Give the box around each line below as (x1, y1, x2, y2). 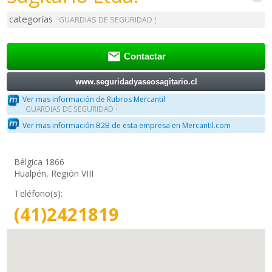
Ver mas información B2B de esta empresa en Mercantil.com (22, 120, 231, 131)
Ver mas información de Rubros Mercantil (22, 94, 166, 105)
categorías (9, 13, 53, 25)
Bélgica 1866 (14, 156, 65, 168)
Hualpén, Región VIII (14, 168, 94, 180)
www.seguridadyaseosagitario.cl (75, 76, 197, 86)
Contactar (123, 52, 166, 62)
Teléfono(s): (14, 188, 63, 200)
